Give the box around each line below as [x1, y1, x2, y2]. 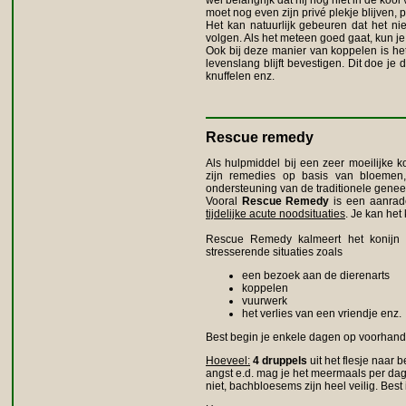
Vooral [206, 195, 242, 208]
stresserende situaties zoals [206, 246, 343, 259]
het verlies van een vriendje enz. [242, 307, 401, 321]
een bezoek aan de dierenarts [242, 269, 390, 283]
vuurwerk [242, 295, 287, 308]
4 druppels [253, 354, 307, 368]
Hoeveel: [206, 354, 250, 368]
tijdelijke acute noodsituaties [206, 208, 345, 221]
